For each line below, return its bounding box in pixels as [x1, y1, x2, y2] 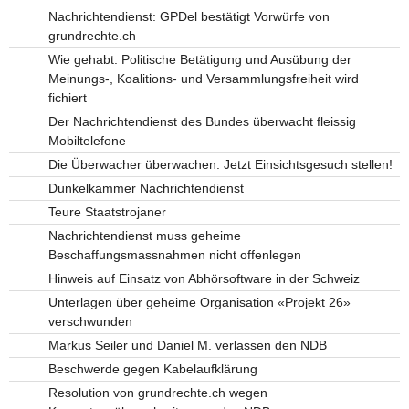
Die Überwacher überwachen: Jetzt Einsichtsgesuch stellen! [47, 156, 393, 172]
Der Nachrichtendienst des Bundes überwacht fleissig [47, 113, 356, 129]
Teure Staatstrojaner [47, 204, 166, 219]
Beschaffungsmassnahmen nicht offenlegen [47, 246, 301, 262]
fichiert [47, 89, 87, 105]
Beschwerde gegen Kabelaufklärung [47, 361, 257, 376]
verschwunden [47, 313, 132, 329]
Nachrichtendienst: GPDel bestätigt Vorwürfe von [47, 8, 330, 24]
